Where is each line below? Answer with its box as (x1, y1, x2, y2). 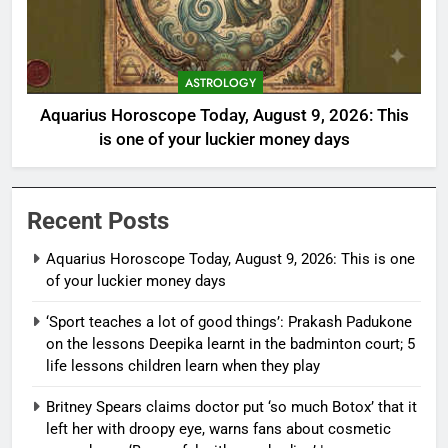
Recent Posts (27, 206, 169, 235)
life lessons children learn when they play (46, 356, 320, 375)
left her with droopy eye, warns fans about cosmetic (46, 419, 391, 438)
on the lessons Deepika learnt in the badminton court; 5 (46, 334, 415, 353)
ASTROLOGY (185, 73, 256, 92)
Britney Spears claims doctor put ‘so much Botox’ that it (46, 397, 417, 416)
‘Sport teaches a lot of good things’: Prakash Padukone (46, 312, 412, 331)
